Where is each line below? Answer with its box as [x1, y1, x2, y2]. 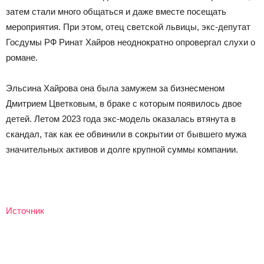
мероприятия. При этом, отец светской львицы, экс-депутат [6, 21, 250, 32]
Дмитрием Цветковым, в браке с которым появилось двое [6, 98, 242, 108]
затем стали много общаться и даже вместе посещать [6, 6, 226, 16]
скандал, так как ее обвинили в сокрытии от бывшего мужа [6, 128, 246, 139]
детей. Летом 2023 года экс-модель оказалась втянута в [6, 113, 236, 124]
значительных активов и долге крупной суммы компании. [6, 144, 238, 154]
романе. [6, 52, 38, 62]
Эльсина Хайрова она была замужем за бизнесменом [6, 82, 225, 93]
